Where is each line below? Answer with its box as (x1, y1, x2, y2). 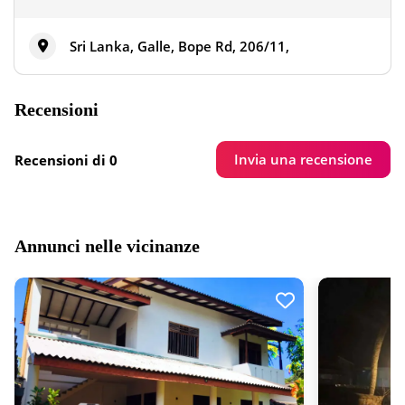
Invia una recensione (234, 150, 372, 169)
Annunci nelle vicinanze (14, 236, 200, 257)
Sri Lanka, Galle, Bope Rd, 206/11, (70, 37, 289, 56)
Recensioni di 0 (14, 150, 118, 169)
